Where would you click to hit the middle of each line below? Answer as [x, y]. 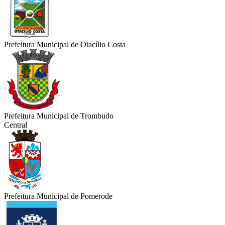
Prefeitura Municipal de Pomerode [58, 196]
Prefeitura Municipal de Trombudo [59, 116]
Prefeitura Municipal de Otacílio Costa [65, 45]
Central [16, 125]
